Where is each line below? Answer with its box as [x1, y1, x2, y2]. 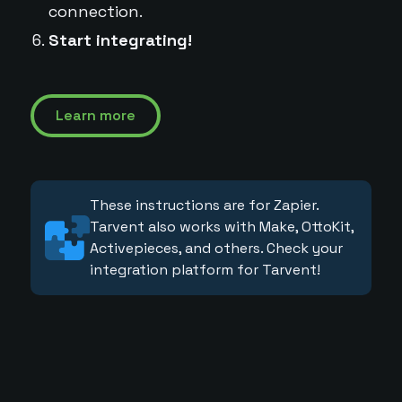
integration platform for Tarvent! [89, 260, 320, 279]
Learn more [55, 106, 135, 125]
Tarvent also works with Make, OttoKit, [89, 217, 354, 236]
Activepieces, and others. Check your [89, 239, 343, 258]
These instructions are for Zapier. [89, 196, 319, 214]
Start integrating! [48, 30, 192, 50]
